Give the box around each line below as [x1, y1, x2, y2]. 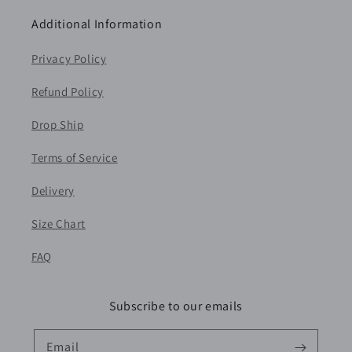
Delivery [31, 183, 75, 198]
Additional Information [31, 16, 163, 32]
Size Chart [31, 216, 86, 231]
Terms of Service [31, 150, 118, 165]
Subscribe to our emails [109, 298, 243, 314]
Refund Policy [31, 84, 104, 99]
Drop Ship [31, 117, 84, 132]
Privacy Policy [31, 51, 107, 66]
